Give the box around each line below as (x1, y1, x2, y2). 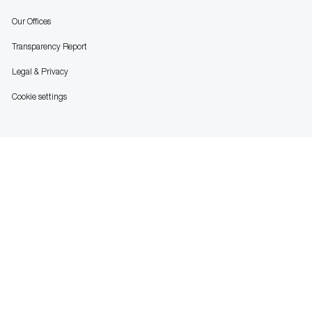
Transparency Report (11, 40, 87, 52)
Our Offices (11, 15, 51, 26)
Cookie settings (11, 91, 67, 102)
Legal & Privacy (11, 65, 68, 77)
